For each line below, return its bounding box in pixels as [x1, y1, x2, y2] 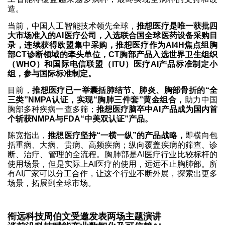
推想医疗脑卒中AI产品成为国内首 [96, 105, 218, 114]
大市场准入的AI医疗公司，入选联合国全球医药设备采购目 [8, 31, 217, 40]
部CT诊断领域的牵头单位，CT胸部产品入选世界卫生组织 [8, 50, 217, 59]
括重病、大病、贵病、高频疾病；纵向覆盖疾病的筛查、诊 [8, 141, 217, 150]
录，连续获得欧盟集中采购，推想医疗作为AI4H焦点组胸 [8, 40, 217, 49]
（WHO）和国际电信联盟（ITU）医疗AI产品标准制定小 [8, 59, 217, 68]
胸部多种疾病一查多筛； [8, 105, 96, 114]
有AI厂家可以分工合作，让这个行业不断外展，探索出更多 [8, 169, 217, 178]
